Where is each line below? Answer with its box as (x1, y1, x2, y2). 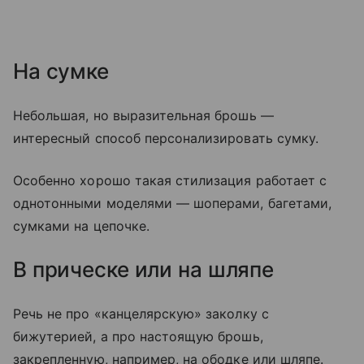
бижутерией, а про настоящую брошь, (13, 327, 263, 344)
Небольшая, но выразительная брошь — (13, 106, 274, 123)
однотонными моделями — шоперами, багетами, (13, 194, 332, 211)
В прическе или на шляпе (13, 256, 275, 282)
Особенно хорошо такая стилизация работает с (13, 171, 327, 188)
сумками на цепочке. (13, 217, 149, 234)
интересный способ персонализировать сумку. (13, 129, 319, 146)
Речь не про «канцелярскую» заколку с (13, 305, 269, 322)
